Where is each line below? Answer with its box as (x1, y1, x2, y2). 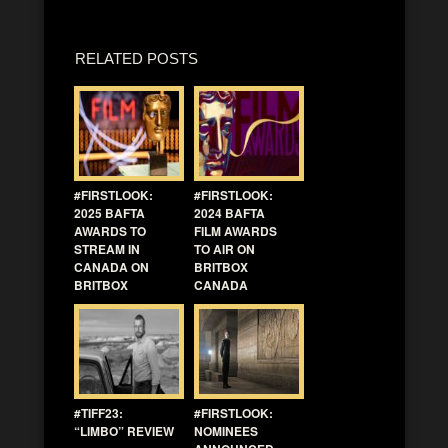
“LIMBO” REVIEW (74, 421, 174, 440)
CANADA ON (74, 257, 149, 276)
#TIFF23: (74, 403, 123, 422)
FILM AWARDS (194, 221, 277, 240)
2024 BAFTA (194, 203, 265, 222)
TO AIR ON (194, 239, 255, 258)
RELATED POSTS (75, 49, 198, 67)
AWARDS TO (74, 221, 146, 240)
